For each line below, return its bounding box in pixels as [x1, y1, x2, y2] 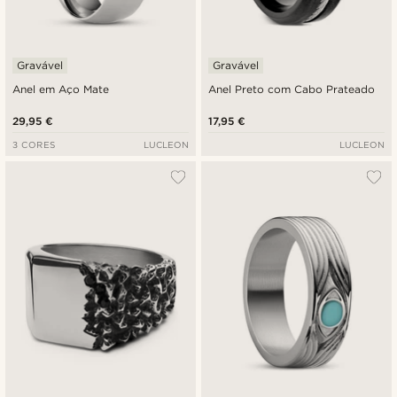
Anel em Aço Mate [12, 82, 110, 97]
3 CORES [12, 139, 56, 151]
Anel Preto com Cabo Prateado [208, 82, 376, 97]
